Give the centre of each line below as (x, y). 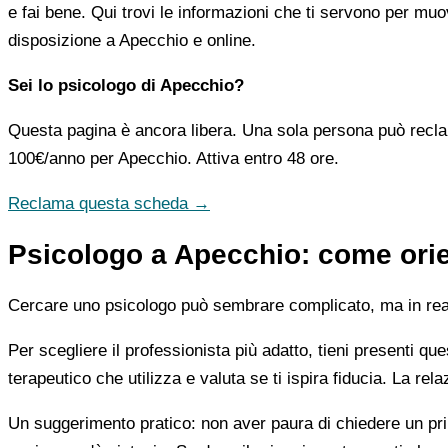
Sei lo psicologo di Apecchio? (126, 85)
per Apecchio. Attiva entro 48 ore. (212, 158)
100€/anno (46, 158)
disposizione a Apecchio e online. (132, 40)
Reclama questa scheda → (109, 203)
